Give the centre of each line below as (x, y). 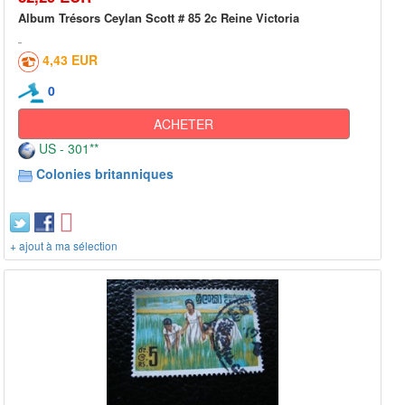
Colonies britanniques (105, 174)
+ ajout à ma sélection (64, 246)
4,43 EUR (70, 60)
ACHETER (184, 124)
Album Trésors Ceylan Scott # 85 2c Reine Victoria (159, 18)
